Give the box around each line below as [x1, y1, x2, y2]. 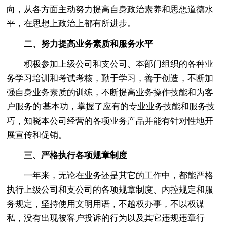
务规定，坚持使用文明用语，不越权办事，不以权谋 [7, 199, 205, 209]
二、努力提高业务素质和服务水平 [24, 39, 154, 49]
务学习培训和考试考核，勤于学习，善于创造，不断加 [7, 73, 214, 83]
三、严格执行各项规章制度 [24, 150, 128, 160]
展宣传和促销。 [7, 130, 67, 140]
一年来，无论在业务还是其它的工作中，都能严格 [7, 170, 214, 180]
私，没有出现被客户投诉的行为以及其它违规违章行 [7, 213, 205, 223]
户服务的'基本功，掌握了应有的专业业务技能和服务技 [7, 101, 215, 111]
